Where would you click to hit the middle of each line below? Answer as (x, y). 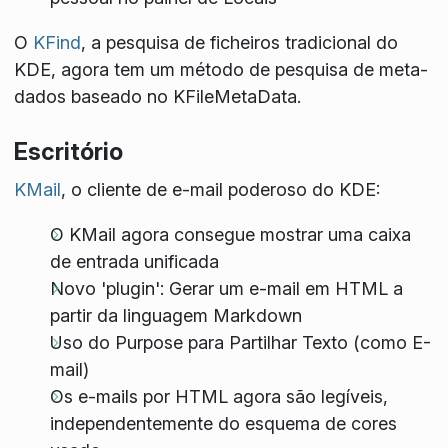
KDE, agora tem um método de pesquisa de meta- (220, 70)
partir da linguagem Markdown (175, 315)
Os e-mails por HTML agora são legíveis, (218, 396)
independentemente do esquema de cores (223, 423)
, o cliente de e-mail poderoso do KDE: (220, 189)
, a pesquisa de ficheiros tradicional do (239, 43)
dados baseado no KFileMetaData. (157, 97)
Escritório (68, 152)
